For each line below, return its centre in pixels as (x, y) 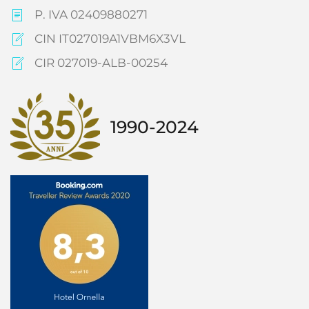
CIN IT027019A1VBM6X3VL (110, 38)
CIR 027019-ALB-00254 (101, 62)
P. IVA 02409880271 (91, 14)
